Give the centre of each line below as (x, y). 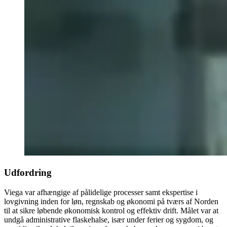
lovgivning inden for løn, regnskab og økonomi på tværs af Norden (111, 201)
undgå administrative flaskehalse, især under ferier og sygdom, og (109, 219)
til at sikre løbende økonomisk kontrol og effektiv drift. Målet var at (111, 210)
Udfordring (28, 172)
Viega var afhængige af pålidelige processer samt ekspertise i (101, 192)
